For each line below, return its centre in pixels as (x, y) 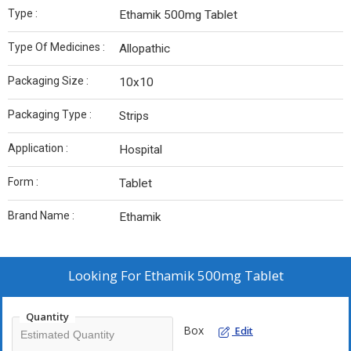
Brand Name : (41, 216)
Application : (38, 148)
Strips (134, 116)
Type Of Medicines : (56, 47)
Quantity (47, 317)
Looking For (106, 276)
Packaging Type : (50, 115)
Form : (23, 182)
